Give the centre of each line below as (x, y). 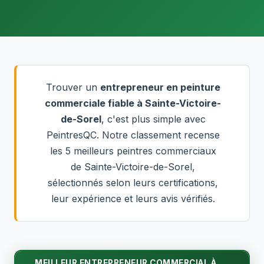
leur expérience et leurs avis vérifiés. (133, 199)
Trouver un (73, 87)
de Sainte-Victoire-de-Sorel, (133, 167)
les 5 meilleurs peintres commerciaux (133, 151)
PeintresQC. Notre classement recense (133, 135)
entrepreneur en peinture (160, 87)
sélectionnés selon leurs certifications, (133, 183)
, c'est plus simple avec (153, 119)
